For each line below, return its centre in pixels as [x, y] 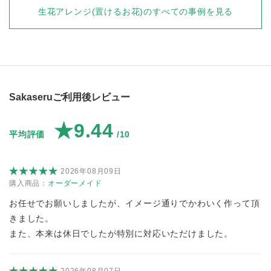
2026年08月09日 [91, 171]
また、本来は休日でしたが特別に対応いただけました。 [121, 234]
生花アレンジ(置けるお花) [91, 12]
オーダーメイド [75, 184]
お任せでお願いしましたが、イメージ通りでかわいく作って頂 [135, 204]
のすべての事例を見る [188, 12]
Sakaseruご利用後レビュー [70, 97]
